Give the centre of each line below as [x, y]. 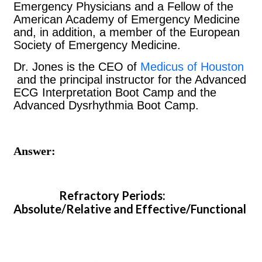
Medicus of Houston [190, 66]
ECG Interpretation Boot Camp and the [115, 92]
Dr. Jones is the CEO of [75, 66]
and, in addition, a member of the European [127, 32]
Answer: [35, 151]
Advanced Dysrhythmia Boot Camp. [106, 105]
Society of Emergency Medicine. [99, 45]
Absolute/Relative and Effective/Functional [130, 208]
